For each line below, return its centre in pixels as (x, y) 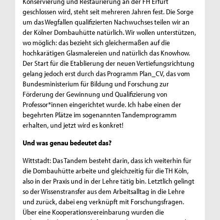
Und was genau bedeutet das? (67, 143)
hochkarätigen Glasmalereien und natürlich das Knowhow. (107, 53)
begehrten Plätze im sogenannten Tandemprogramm (100, 115)
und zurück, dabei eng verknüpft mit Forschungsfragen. (104, 202)
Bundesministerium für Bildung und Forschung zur (96, 84)
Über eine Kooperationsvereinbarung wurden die (94, 212)
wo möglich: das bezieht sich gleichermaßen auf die (96, 43)
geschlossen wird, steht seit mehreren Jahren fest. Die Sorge (108, 12)
